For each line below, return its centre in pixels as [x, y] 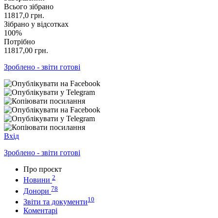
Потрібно [19, 41]
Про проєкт [43, 169]
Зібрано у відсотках [36, 24]
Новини [37, 180]
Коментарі [40, 210]
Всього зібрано [29, 6]
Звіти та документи [55, 201]
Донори [36, 191]
